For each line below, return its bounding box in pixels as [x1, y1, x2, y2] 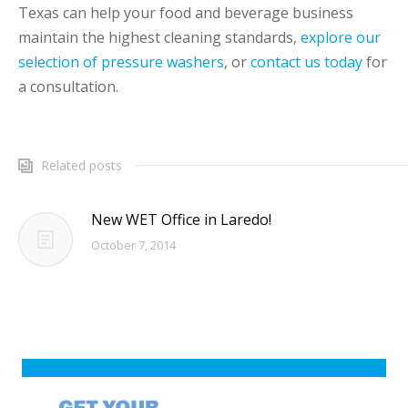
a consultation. [18, 76, 118, 97]
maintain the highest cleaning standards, [18, 27, 301, 47]
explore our [301, 27, 381, 47]
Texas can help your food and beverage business [18, 3, 353, 23]
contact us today [250, 52, 362, 72]
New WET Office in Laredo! [91, 209, 271, 229]
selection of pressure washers [18, 52, 224, 72]
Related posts [41, 157, 122, 174]
